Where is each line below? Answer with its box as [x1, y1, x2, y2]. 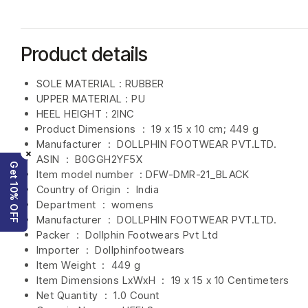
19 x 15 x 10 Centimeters [170, 274, 289, 287]
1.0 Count [113, 289, 159, 302]
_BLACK [210, 168, 249, 181]
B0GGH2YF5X [75, 153, 142, 166]
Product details [21, 42, 148, 66]
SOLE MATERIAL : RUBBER [36, 77, 164, 91]
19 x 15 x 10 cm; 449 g [151, 122, 258, 136]
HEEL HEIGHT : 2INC [36, 107, 134, 121]
